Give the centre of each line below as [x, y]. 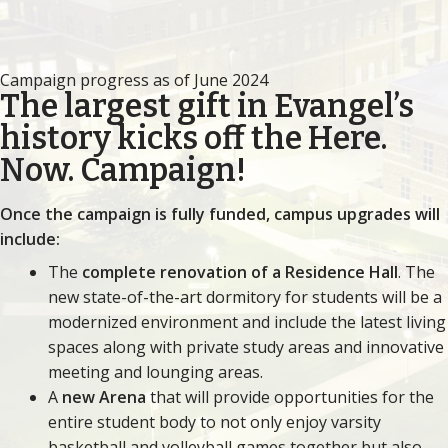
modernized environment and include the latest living [247, 321]
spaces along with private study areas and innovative [246, 346]
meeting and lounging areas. [155, 371]
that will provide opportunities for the [292, 396]
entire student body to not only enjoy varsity [214, 421]
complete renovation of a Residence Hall [240, 271]
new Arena [106, 396]
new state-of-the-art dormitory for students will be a [245, 296]
